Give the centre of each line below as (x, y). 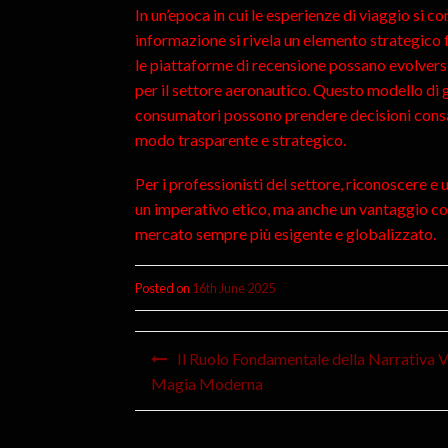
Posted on (163, 288)
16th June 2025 (233, 288)
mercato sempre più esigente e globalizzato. (285, 234)
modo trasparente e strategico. (240, 139)
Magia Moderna (206, 383)
